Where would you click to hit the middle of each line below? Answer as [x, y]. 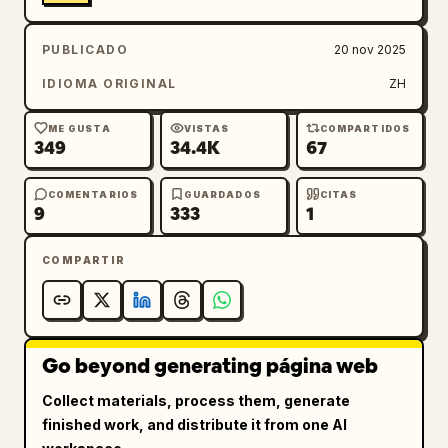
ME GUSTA [79, 128]
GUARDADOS [222, 194]
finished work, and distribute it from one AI [194, 424]
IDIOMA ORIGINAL [109, 83]
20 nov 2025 [370, 49]
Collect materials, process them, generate [196, 400]
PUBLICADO [85, 49]
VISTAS [207, 128]
